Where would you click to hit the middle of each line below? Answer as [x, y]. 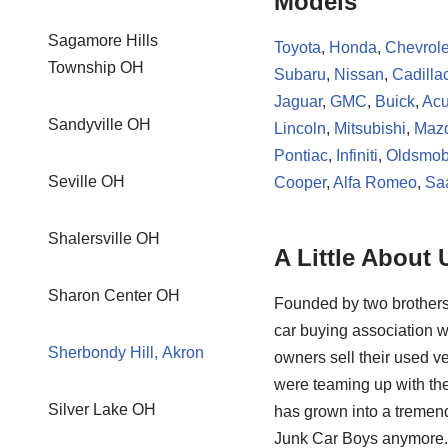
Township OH [96, 67]
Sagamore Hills [103, 40]
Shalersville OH [104, 238]
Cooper [300, 182]
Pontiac [301, 155]
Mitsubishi [370, 128]
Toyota [297, 47]
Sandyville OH [99, 124]
